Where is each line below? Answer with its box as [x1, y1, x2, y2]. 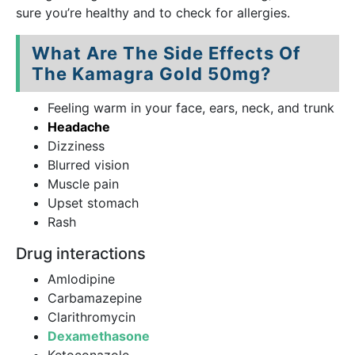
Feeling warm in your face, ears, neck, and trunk [48, 100, 334, 116]
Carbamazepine [48, 290, 142, 306]
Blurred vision [48, 157, 129, 173]
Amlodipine [48, 271, 115, 287]
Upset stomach [48, 195, 139, 211]
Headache [48, 119, 110, 135]
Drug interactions [16, 244, 146, 263]
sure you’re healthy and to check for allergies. [16, 5, 290, 21]
